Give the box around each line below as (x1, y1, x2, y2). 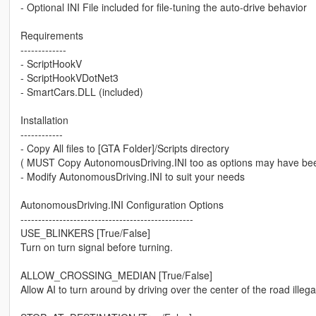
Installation (20, 113, 68, 128)
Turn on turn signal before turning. (20, 240, 173, 255)
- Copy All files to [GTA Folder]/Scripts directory (20, 141, 229, 156)
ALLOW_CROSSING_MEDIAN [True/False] (20, 268, 212, 283)
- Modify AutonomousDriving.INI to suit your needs (20, 169, 245, 184)
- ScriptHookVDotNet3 (20, 71, 119, 85)
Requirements (20, 28, 83, 43)
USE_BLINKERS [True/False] (20, 226, 150, 241)
